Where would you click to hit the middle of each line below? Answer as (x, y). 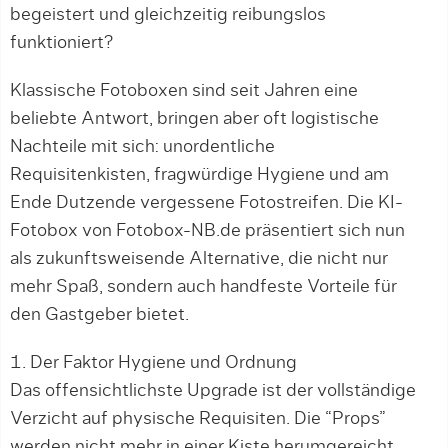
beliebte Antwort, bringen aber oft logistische (194, 119)
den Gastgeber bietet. (99, 315)
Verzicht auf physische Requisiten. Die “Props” (198, 419)
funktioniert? (61, 43)
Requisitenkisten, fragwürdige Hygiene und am (199, 175)
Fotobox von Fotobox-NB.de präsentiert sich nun (207, 231)
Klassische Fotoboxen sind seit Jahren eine (184, 91)
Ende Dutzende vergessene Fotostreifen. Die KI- (206, 203)
